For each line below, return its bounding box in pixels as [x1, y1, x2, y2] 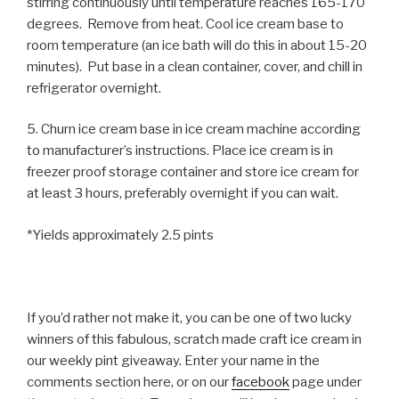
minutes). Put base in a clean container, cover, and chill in [27, 58, 362, 75]
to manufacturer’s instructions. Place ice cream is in [27, 142, 333, 159]
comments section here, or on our [27, 373, 232, 390]
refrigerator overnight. [27, 79, 161, 96]
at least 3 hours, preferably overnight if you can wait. [27, 185, 338, 202]
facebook [232, 373, 289, 390]
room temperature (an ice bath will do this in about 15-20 [27, 37, 367, 53]
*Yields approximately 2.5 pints [27, 226, 214, 243]
